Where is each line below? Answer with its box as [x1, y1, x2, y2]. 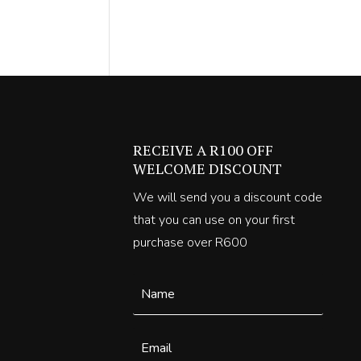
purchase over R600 [133, 233, 248, 251]
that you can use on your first [133, 210, 296, 229]
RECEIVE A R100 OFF [133, 139, 274, 160]
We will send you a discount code [133, 188, 323, 206]
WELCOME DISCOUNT [133, 158, 283, 178]
